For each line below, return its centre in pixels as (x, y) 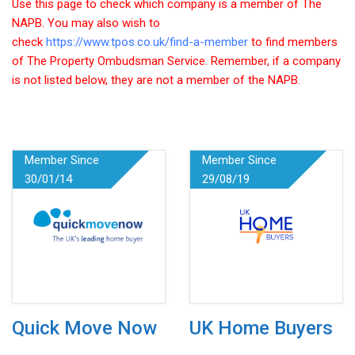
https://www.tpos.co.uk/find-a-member (147, 42)
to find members (294, 42)
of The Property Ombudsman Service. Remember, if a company (176, 61)
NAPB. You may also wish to (86, 23)
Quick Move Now (84, 328)
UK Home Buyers (261, 328)
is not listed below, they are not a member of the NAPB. (156, 80)
